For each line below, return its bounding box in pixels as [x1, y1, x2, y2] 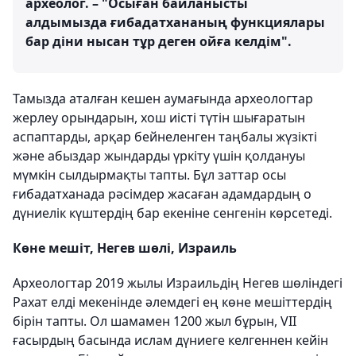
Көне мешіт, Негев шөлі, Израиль [13, 239, 237, 257]
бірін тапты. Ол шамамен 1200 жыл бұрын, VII [13, 312, 296, 330]
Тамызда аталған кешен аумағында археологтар [13, 90, 313, 107]
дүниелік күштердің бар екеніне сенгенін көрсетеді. [13, 204, 332, 222]
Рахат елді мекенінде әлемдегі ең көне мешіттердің [13, 293, 332, 311]
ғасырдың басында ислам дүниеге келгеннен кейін [13, 331, 328, 349]
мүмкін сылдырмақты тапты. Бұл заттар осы [13, 166, 286, 184]
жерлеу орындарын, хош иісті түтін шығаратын [13, 109, 305, 126]
